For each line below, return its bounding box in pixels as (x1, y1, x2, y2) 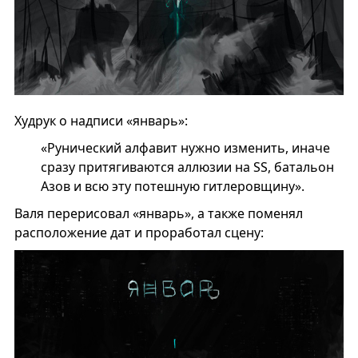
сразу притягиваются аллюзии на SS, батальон (40, 157, 334, 176)
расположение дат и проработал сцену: (14, 223, 264, 241)
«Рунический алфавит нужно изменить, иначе (40, 138, 330, 157)
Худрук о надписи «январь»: (14, 111, 188, 129)
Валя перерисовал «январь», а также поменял (14, 204, 303, 222)
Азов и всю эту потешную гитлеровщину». (40, 177, 304, 195)
